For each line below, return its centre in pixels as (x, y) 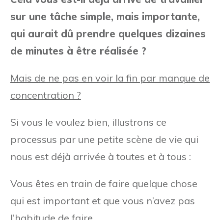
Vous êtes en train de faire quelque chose (104, 183)
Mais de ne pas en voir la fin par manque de (110, 78)
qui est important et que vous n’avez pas (103, 200)
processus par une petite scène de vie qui (104, 139)
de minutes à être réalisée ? (78, 51)
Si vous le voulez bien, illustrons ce (88, 122)
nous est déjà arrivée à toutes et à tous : (101, 156)
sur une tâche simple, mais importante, (105, 16)
